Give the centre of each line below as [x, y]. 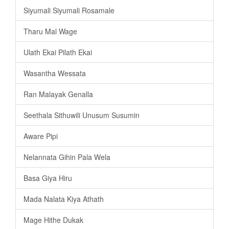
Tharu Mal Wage [50, 31]
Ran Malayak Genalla [58, 94]
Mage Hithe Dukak [53, 220]
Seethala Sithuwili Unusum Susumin [82, 115]
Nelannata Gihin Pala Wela [67, 157]
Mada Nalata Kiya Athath [64, 199]
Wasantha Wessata [55, 73]
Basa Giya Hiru [48, 178]
